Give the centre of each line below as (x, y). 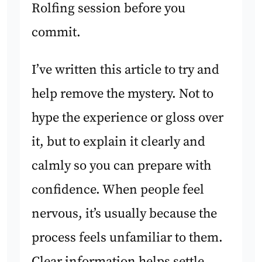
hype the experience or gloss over (128, 118)
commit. (56, 33)
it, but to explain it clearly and (119, 142)
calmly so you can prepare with (122, 166)
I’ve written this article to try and (126, 70)
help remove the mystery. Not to (123, 94)
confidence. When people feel (118, 189)
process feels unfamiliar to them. (127, 237)
